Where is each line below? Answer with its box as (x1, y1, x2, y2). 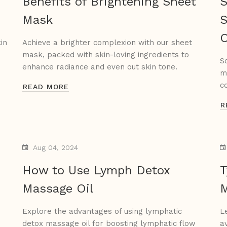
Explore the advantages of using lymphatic (22, 207, 182, 216)
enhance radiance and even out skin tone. (22, 62, 177, 72)
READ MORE (23, 83, 69, 91)
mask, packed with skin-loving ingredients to (22, 50, 189, 60)
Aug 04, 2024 (33, 143, 78, 152)
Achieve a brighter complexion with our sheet (22, 38, 192, 48)
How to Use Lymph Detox (22, 163, 170, 178)
